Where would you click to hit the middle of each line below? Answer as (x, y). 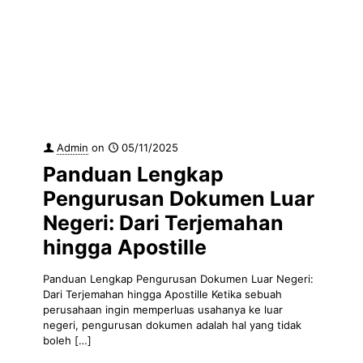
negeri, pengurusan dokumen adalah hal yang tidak (172, 325)
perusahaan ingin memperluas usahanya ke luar (163, 309)
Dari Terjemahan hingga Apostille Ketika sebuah (162, 294)
